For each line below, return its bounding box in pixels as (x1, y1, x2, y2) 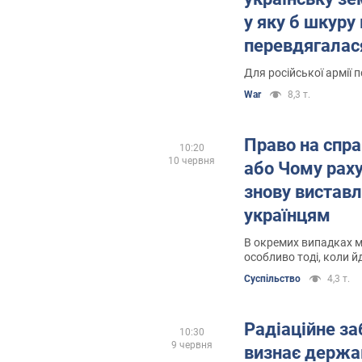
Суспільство (244, 272, 301, 284)
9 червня (170, 339, 213, 351)
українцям (244, 204, 330, 225)
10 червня (168, 154, 215, 166)
